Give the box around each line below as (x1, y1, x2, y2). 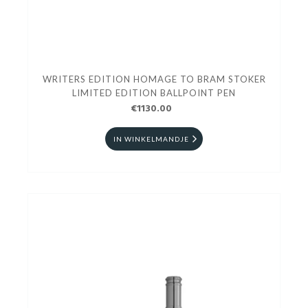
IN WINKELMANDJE (113, 135, 189, 144)
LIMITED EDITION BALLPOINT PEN (72, 87, 236, 99)
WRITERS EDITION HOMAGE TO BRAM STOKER (42, 74, 266, 85)
